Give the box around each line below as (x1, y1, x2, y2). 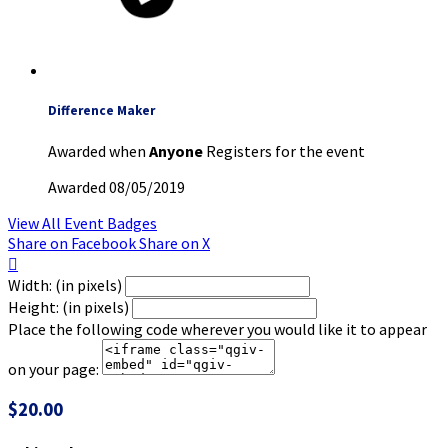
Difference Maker (48, 101, 155, 119)
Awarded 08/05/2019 (48, 176, 185, 197)
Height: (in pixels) (8, 296, 129, 317)
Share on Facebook (8, 232, 136, 253)
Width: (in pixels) (8, 274, 122, 295)
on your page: (8, 358, 99, 379)
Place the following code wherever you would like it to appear (8, 318, 427, 339)
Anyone (149, 140, 203, 161)
